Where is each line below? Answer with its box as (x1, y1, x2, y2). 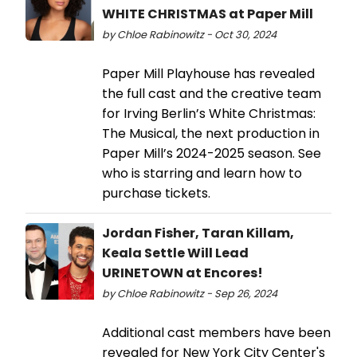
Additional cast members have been (102, 323, 331, 342)
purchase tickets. (102, 183, 210, 202)
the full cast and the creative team (102, 84, 321, 103)
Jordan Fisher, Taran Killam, (102, 223, 294, 242)
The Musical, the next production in (102, 124, 320, 143)
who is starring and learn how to (102, 163, 302, 182)
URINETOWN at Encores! (102, 263, 263, 282)
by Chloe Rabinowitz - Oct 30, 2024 (102, 27, 277, 41)
